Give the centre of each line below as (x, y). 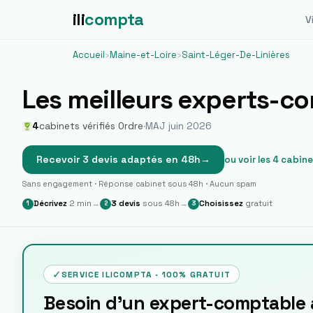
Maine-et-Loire (143, 55)
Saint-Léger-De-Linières (236, 55)
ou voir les (248, 160)
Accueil (89, 55)
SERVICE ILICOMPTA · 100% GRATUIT (146, 274)
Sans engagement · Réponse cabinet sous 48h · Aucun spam (139, 184)
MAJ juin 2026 (179, 126)
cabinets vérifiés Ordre (91, 126)
